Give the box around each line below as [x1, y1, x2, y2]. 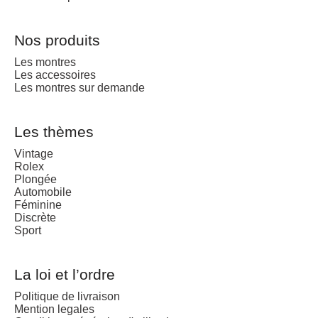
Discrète [14, 211, 56, 224]
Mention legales [14, 302, 94, 315]
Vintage [14, 147, 53, 160]
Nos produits [14, 31, 100, 48]
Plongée [14, 172, 57, 185]
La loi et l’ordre [14, 265, 115, 283]
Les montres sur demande [14, 81, 145, 94]
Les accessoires [14, 68, 96, 81]
